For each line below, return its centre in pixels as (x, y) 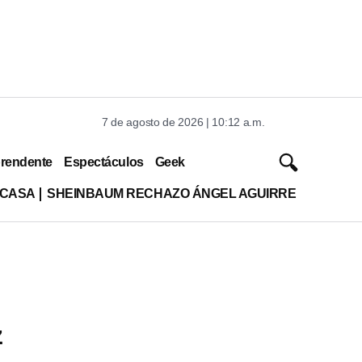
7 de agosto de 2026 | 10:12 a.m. (183, 122)
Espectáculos (104, 162)
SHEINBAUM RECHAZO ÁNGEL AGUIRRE (171, 193)
